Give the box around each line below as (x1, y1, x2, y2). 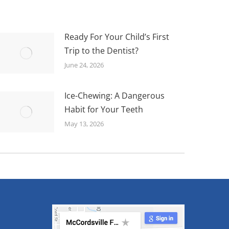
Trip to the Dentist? (64, 44, 139, 56)
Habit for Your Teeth (64, 103, 144, 115)
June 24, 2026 (64, 60, 104, 70)
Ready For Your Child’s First (64, 31, 170, 42)
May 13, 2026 (64, 119, 104, 128)
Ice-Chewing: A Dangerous (64, 89, 165, 101)
